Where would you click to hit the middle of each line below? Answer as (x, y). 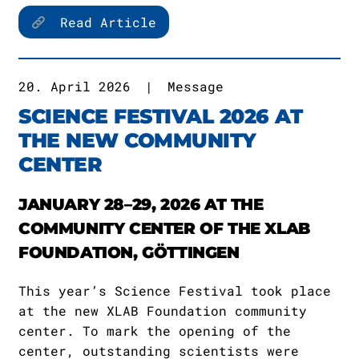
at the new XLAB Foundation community (163, 311)
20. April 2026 (75, 86)
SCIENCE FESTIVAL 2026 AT (160, 116)
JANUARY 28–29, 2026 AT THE (141, 204)
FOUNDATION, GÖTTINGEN (129, 252)
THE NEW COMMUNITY (137, 140)
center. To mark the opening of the (155, 331)
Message (196, 86)
